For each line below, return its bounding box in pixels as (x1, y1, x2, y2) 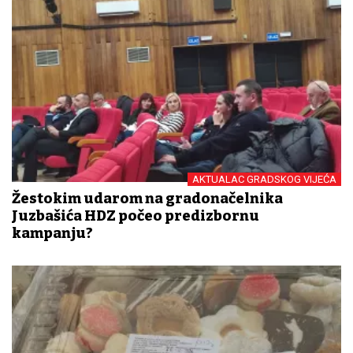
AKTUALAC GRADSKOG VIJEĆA (192, 173, 336, 185)
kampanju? (12, 224, 93, 242)
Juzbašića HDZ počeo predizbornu (12, 206, 259, 225)
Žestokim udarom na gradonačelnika (12, 189, 283, 207)
